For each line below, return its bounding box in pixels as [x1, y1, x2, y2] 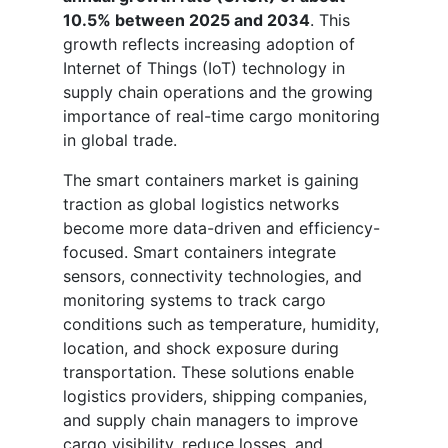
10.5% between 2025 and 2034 [63, 9, 310, 30]
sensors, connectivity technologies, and [63, 265, 362, 286]
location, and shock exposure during [63, 337, 339, 358]
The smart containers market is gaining [63, 169, 359, 190]
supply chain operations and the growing [63, 81, 373, 102]
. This [310, 9, 350, 30]
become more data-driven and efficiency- [63, 217, 380, 238]
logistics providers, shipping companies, [63, 385, 367, 406]
